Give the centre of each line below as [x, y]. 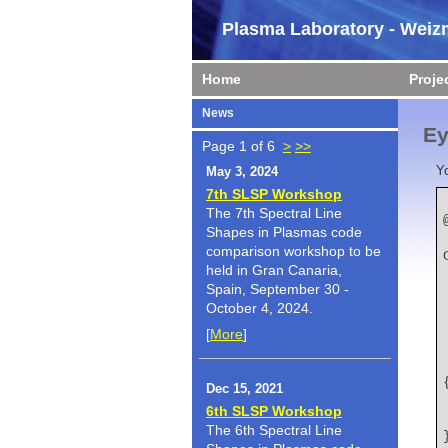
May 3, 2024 [242, 172]
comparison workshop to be [293, 250]
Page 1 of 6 [242, 146]
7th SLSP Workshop [274, 193]
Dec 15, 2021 [244, 388]
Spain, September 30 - [277, 288]
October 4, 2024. [259, 307]
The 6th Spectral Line [274, 429]
